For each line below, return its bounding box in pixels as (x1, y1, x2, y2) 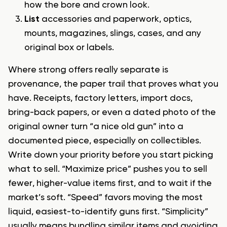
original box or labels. (24, 43, 114, 53)
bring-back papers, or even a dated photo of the (8, 108, 216, 118)
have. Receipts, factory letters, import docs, (8, 94, 193, 103)
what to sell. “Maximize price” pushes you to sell (8, 165, 207, 174)
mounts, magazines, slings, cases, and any (24, 29, 201, 39)
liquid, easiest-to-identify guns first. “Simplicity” (8, 207, 208, 217)
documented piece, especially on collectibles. (8, 136, 201, 146)
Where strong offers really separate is (8, 65, 168, 75)
